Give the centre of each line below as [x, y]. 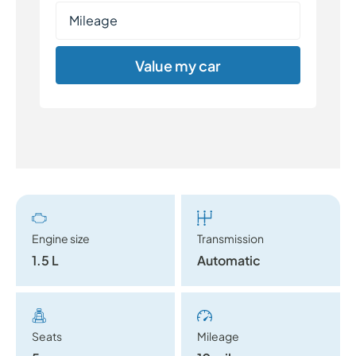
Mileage [218, 336]
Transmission [230, 238]
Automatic [229, 260]
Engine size [61, 238]
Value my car [178, 65]
